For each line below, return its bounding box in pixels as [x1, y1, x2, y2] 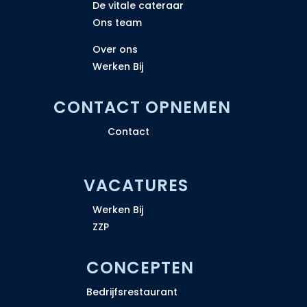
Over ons [92, 42, 138, 56]
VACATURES [84, 173, 189, 197]
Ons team [92, 15, 142, 29]
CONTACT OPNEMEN [53, 95, 232, 119]
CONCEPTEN [86, 256, 195, 279]
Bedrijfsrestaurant [86, 284, 177, 299]
